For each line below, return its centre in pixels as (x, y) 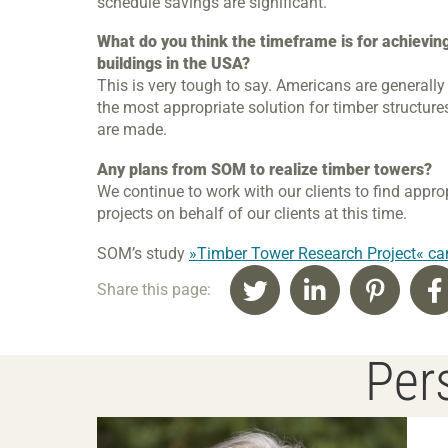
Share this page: (154, 289)
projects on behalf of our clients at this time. (252, 213)
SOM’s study (143, 253)
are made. (132, 130)
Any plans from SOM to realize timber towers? (264, 169)
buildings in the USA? (173, 64)
